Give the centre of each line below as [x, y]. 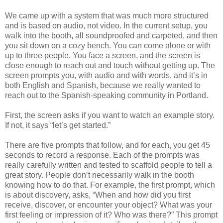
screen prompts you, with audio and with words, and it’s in [106, 75]
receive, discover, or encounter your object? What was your [109, 205]
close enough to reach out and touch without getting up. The [110, 65]
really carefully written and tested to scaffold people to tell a [109, 165]
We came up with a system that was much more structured [107, 15]
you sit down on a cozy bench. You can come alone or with [108, 45]
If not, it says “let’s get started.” [58, 125]
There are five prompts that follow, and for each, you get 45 [108, 145]
